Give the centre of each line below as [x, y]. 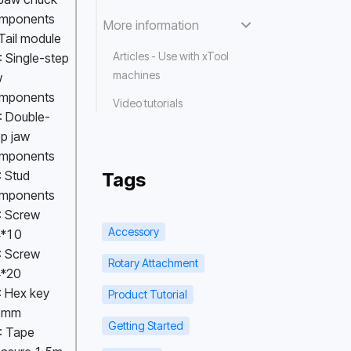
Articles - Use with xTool [170, 56]
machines [136, 75]
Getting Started [145, 326]
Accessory [133, 232]
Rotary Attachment [153, 263]
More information [151, 25]
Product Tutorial [147, 294]
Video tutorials [147, 103]
